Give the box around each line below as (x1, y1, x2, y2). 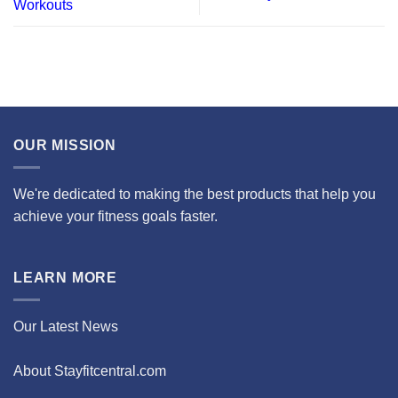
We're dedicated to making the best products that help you (13, 186, 376, 202)
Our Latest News (13, 318, 118, 334)
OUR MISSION (13, 138, 116, 154)
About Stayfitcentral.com (13, 362, 166, 378)
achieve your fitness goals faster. (13, 208, 218, 224)
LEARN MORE (13, 270, 117, 286)
